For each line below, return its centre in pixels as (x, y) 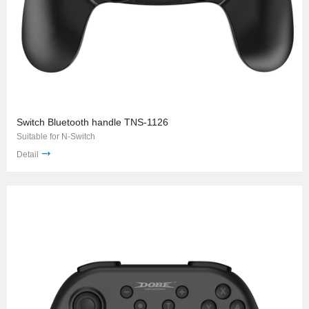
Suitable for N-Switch (56, 136)
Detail (28, 154)
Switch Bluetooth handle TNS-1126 (92, 122)
